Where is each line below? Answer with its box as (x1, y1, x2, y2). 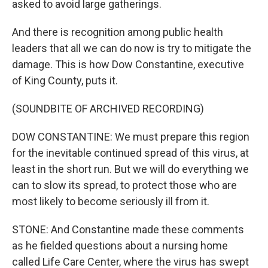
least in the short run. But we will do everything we (12, 163, 249, 175)
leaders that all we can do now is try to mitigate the (12, 42, 251, 54)
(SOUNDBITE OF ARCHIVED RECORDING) (12, 102, 204, 115)
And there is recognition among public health (12, 26, 223, 38)
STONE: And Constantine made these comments (12, 223, 244, 236)
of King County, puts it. (12, 74, 118, 87)
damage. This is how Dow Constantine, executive (12, 58, 244, 71)
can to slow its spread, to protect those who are (12, 179, 237, 191)
